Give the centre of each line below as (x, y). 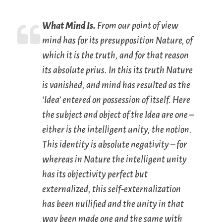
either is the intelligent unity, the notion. (117, 130)
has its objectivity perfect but (95, 175)
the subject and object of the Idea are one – (118, 115)
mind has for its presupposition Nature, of (117, 41)
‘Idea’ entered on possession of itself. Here (116, 100)
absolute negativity (134, 145)
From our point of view (137, 26)
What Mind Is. (69, 26)
